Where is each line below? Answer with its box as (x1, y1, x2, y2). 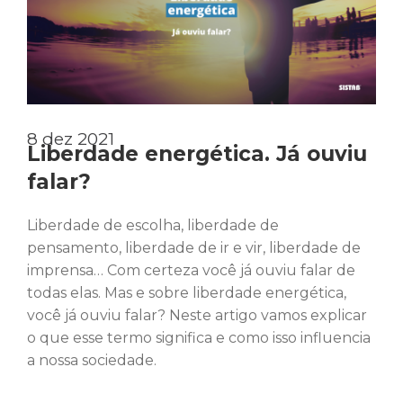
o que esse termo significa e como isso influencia (27, 328, 371, 346)
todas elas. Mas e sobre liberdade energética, (27, 283, 346, 301)
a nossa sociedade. (27, 351, 157, 369)
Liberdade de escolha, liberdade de (27, 216, 279, 234)
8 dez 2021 (27, 128, 114, 149)
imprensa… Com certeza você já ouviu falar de (27, 261, 355, 279)
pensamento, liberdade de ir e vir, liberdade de (27, 238, 361, 256)
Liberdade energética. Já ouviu (27, 140, 367, 166)
